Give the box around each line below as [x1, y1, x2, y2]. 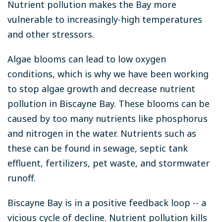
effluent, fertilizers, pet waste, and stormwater [7, 157, 210, 169]
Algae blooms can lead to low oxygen [7, 53, 166, 65]
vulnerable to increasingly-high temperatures [7, 13, 202, 25]
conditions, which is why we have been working [7, 67, 209, 80]
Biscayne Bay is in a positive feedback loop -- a [7, 196, 206, 209]
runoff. [7, 171, 38, 184]
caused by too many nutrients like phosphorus [7, 112, 208, 124]
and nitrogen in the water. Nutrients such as [7, 127, 196, 139]
